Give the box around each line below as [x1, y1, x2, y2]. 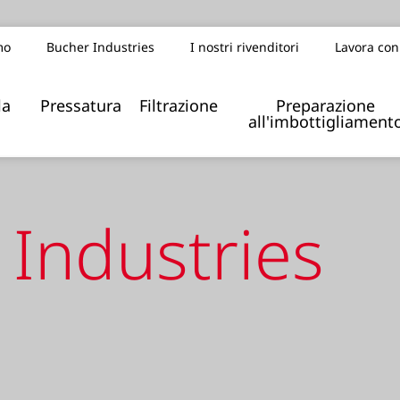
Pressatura [39, 95, 121, 116]
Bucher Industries [46, 38, 154, 55]
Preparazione [276, 95, 376, 116]
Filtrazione [138, 95, 218, 116]
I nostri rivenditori [189, 38, 299, 55]
